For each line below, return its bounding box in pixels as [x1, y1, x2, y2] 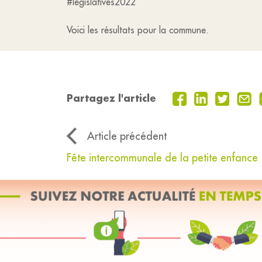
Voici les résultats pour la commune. [67, 24, 209, 36]
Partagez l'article [67, 92, 156, 105]
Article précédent [87, 129, 167, 143]
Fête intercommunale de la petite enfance [67, 151, 258, 165]
